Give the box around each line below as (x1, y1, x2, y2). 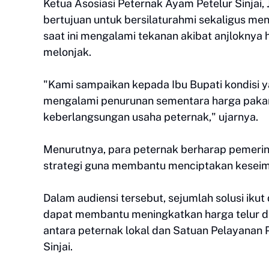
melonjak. (43, 46, 94, 58)
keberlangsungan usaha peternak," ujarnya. (43, 110, 261, 123)
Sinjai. (43, 240, 75, 253)
